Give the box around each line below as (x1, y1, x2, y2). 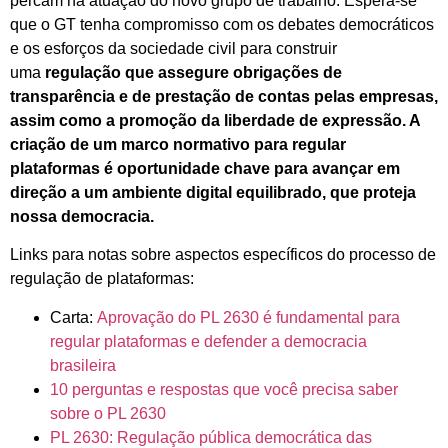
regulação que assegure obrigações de (45, 63, 342, 81)
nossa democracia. (10, 207, 158, 225)
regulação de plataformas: (10, 270, 194, 288)
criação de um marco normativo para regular (10, 135, 346, 153)
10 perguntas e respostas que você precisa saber (50, 380, 398, 398)
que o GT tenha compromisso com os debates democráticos (10, 15, 434, 33)
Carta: (50, 308, 97, 326)
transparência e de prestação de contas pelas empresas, (10, 87, 438, 105)
